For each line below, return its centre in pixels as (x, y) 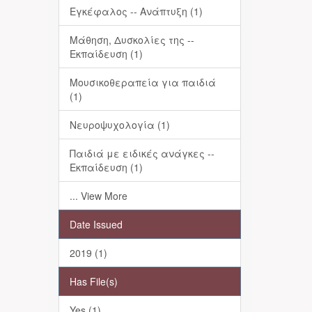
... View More (98, 196)
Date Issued (96, 224)
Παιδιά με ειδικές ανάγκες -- (142, 153)
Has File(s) (93, 281)
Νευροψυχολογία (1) (119, 125)
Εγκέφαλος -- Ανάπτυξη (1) (136, 11)
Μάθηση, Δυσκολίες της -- (132, 40)
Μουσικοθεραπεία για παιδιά (142, 82)
